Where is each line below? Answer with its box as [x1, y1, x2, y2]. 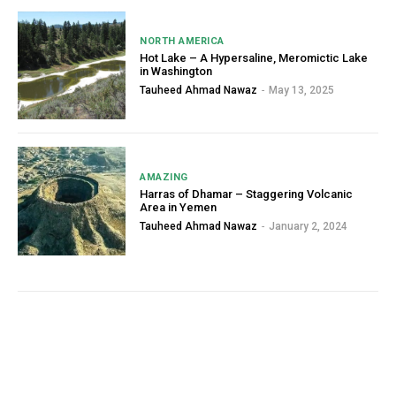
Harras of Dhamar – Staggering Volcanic [140, 187, 354, 201]
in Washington [140, 65, 213, 79]
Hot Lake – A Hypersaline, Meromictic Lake [140, 51, 369, 65]
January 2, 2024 [269, 219, 348, 232]
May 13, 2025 [269, 84, 335, 97]
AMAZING [140, 171, 188, 183]
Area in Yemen [140, 200, 217, 214]
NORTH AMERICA [140, 35, 225, 48]
